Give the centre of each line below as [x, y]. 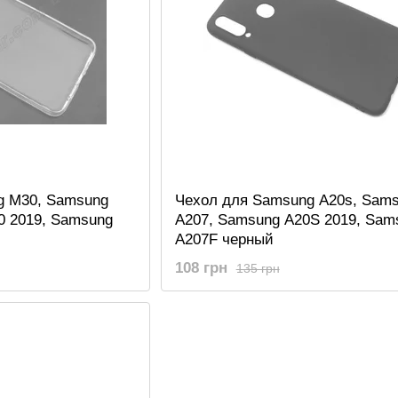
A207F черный [224, 239]
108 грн [201, 268]
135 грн [258, 268]
